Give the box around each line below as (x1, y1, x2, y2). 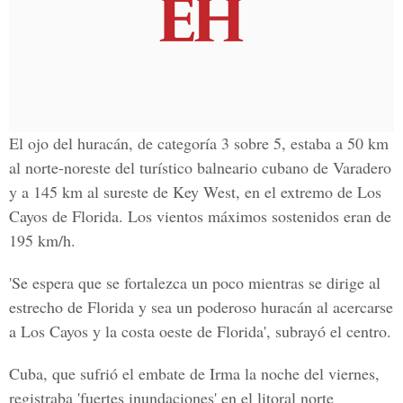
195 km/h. (9, 229, 76, 251)
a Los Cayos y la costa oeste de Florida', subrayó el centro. (9, 320, 391, 342)
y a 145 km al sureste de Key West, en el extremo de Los (9, 181, 381, 202)
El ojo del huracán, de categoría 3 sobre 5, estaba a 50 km (9, 132, 389, 154)
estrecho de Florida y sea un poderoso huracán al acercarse (9, 296, 393, 318)
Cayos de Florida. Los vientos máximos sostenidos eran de (9, 205, 391, 227)
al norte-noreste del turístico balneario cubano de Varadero (9, 157, 391, 178)
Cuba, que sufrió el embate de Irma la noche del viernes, (9, 363, 380, 384)
